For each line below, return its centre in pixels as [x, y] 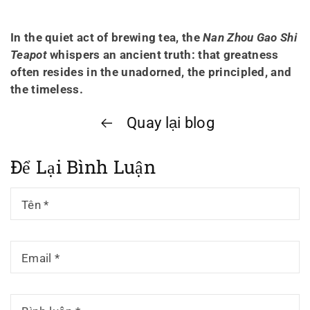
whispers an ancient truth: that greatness [164, 55]
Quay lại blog [169, 123]
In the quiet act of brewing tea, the [105, 38]
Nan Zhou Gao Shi [250, 38]
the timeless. [47, 90]
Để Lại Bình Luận [83, 167]
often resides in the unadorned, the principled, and [151, 72]
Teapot [29, 55]
